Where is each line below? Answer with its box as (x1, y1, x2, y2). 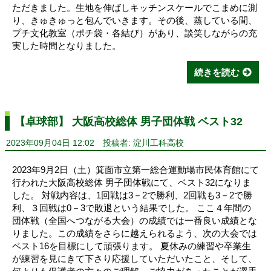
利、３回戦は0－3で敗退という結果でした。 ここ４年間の (12, 203, 251, 214)
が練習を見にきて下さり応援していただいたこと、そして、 (12, 253, 257, 264)
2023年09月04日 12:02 (6, 139, 94, 148)
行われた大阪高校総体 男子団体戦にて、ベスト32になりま (12, 177, 251, 188)
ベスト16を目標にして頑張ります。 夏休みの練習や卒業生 (12, 241, 251, 252)
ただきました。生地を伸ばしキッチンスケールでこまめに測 (12, 2, 257, 13)
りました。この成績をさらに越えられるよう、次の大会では (12, 228, 257, 239)
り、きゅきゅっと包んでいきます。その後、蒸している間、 (12, 15, 257, 26)
